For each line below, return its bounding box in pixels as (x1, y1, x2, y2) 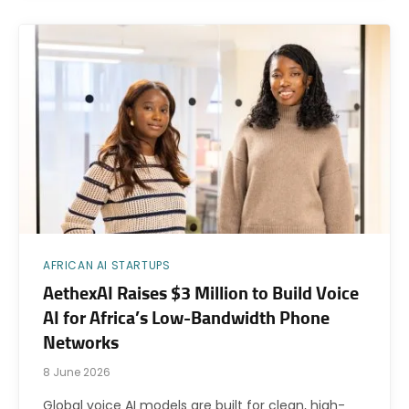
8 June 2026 (43, 363, 110, 380)
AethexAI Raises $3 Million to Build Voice (43, 284, 359, 303)
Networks (43, 333, 119, 352)
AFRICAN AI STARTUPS (43, 257, 171, 273)
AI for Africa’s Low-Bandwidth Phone (43, 309, 330, 328)
